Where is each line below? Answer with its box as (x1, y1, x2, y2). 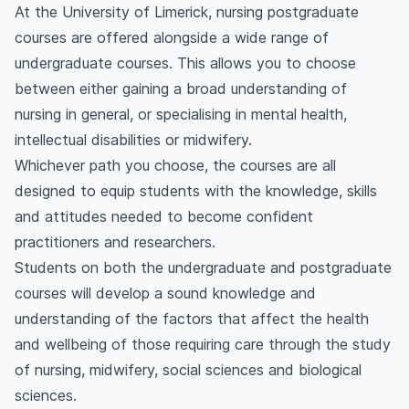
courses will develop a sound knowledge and (15, 284, 316, 303)
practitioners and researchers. (15, 233, 215, 252)
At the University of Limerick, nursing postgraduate (15, 3, 359, 22)
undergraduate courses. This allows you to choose (15, 54, 356, 73)
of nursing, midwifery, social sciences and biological (15, 361, 362, 380)
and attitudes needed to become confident (15, 207, 313, 226)
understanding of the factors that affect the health (15, 309, 369, 329)
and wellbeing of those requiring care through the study (15, 335, 391, 354)
